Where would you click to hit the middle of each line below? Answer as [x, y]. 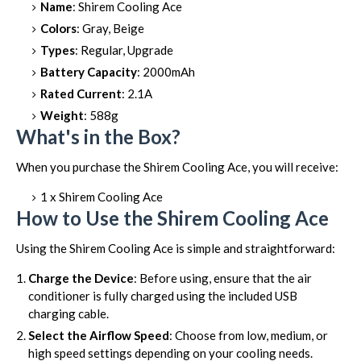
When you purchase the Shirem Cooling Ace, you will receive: [177, 167]
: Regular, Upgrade [124, 50]
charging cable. [68, 313]
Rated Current [81, 93]
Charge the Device [81, 278]
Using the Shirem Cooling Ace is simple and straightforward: [176, 248]
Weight [62, 115]
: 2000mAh [166, 72]
